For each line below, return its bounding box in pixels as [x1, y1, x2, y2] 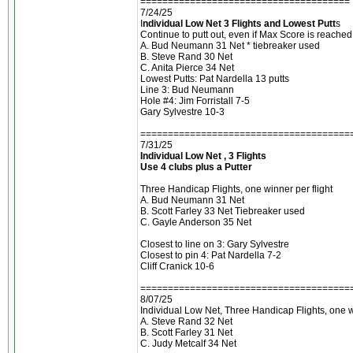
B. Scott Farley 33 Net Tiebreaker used [140, 206, 305, 217]
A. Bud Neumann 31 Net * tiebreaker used [140, 40, 320, 51]
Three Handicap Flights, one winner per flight [140, 184, 333, 195]
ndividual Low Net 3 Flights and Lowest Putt [143, 18, 336, 29]
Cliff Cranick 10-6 [140, 261, 214, 272]
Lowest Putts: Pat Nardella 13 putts [140, 73, 289, 84]
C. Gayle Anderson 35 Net [140, 217, 251, 228]
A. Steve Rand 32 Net [140, 316, 232, 327]
